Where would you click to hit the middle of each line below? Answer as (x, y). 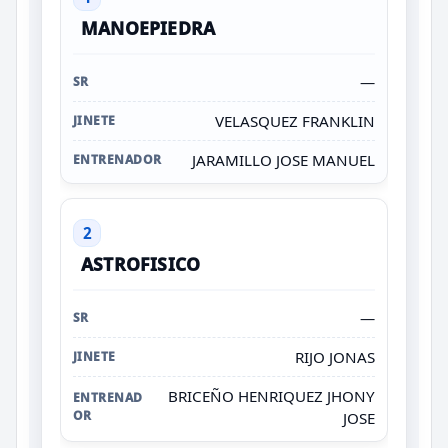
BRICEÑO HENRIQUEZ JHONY (271, 395)
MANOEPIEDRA (148, 27)
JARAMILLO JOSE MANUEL (283, 159)
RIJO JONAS (335, 356)
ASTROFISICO (141, 263)
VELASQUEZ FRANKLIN (295, 120)
